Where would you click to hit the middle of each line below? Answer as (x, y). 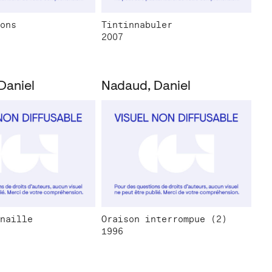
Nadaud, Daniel (146, 87)
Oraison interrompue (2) (164, 219)
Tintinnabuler (137, 25)
